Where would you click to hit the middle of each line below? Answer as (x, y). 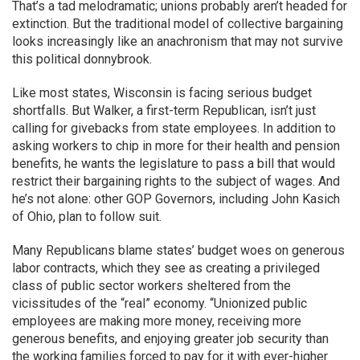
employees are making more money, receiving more (157, 321)
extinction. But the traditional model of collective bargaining (178, 24)
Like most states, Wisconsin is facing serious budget (162, 93)
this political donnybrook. (82, 59)
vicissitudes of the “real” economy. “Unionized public (160, 303)
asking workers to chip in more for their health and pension (176, 146)
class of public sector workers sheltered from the (151, 286)
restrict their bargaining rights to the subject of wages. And (176, 181)
